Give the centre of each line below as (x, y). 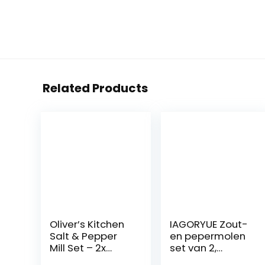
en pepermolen (208, 236)
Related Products (95, 88)
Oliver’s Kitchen (87, 224)
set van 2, (193, 248)
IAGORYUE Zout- (209, 224)
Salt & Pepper (83, 236)
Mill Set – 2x (77, 248)
